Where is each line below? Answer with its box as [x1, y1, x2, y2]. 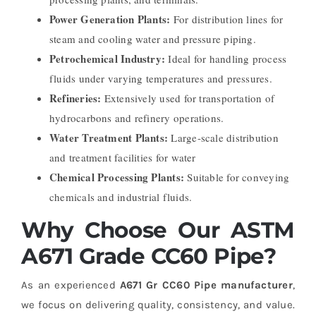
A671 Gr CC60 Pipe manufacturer [120, 278, 293, 291]
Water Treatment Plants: [49, 130, 171, 146]
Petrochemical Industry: [49, 51, 169, 67]
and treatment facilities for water [49, 150, 196, 165]
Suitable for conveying [187, 170, 290, 185]
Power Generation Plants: [49, 11, 174, 28]
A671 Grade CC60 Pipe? [20, 243, 276, 270]
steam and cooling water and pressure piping [49, 32, 253, 47]
